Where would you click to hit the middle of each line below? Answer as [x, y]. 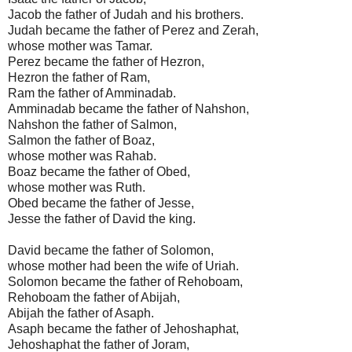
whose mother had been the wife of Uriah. [123, 266]
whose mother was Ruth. [77, 187]
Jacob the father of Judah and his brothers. [126, 14]
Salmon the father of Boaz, [81, 140]
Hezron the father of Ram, [79, 77]
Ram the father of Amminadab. [92, 93]
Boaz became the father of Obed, [99, 171]
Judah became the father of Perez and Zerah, [133, 30]
